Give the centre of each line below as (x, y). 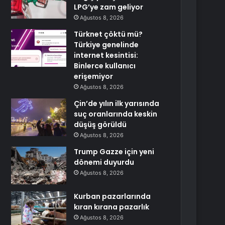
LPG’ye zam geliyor (109, 7)
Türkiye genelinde (106, 45)
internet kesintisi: (106, 55)
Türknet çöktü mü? (108, 34)
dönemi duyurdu (104, 162)
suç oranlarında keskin (116, 114)
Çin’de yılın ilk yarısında (117, 103)
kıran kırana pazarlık (112, 207)
